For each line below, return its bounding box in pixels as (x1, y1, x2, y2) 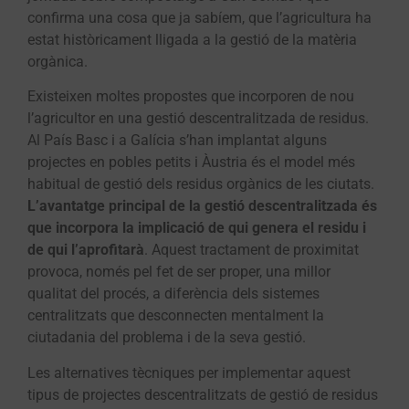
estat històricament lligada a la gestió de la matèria (27, 30, 357, 48)
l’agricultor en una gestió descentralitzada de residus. (27, 110, 369, 128)
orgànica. (27, 52, 88, 70)
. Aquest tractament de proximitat (144, 241, 359, 259)
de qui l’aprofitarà (27, 241, 144, 259)
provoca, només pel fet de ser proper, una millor (27, 263, 330, 281)
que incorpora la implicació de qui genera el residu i (27, 219, 366, 237)
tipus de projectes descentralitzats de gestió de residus (27, 385, 378, 404)
